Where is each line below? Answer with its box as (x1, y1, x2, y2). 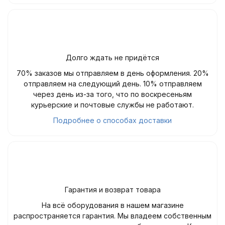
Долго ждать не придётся (66, 53, 159, 62)
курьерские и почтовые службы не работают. (31, 100, 194, 109)
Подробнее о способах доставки (53, 116, 172, 125)
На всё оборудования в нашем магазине (41, 200, 184, 209)
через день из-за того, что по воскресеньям (33, 89, 192, 98)
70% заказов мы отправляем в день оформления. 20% (16, 68, 209, 77)
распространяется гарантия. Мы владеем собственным (14, 211, 211, 220)
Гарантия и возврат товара (64, 185, 161, 194)
